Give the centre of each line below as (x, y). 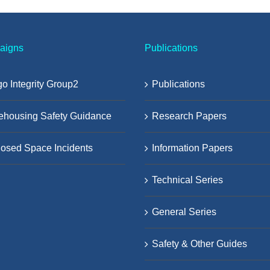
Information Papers (192, 148)
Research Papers (189, 116)
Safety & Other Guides (199, 243)
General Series (184, 212)
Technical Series (187, 180)
